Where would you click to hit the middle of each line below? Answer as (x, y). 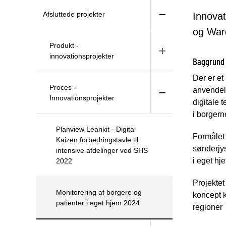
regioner (208, 207)
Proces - (63, 88)
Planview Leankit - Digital (96, 129)
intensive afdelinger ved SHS (102, 151)
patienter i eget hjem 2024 (98, 203)
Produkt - (64, 46)
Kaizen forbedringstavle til (97, 140)
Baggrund (209, 62)
